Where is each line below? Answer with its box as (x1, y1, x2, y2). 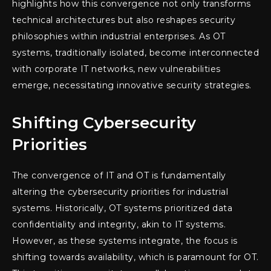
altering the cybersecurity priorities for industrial (12, 186, 228, 198)
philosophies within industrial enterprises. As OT (12, 31, 226, 42)
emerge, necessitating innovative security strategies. (12, 80, 252, 91)
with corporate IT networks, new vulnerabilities (12, 64, 221, 75)
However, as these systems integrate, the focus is (12, 235, 238, 247)
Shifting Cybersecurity (12, 113, 197, 133)
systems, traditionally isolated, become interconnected (12, 47, 259, 59)
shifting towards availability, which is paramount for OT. (12, 252, 259, 263)
